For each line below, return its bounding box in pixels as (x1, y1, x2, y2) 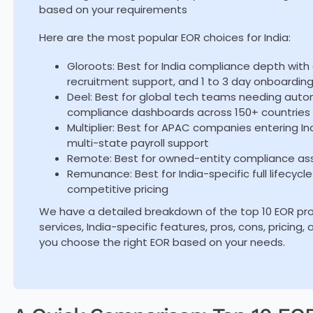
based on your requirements (38, 1, 187, 17)
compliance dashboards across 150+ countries (66, 104, 310, 119)
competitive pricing (66, 181, 168, 196)
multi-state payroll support (66, 135, 209, 150)
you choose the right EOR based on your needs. (38, 234, 285, 249)
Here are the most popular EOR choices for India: (38, 30, 291, 45)
